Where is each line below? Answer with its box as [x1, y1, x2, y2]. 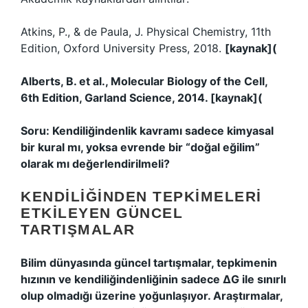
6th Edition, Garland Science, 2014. [21, 91, 210, 104]
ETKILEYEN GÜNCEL [21, 205, 183, 221]
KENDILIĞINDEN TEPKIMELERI [21, 188, 262, 204]
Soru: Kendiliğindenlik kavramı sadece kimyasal [21, 124, 274, 137]
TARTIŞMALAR [21, 221, 135, 237]
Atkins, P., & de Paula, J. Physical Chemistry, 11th [21, 25, 271, 38]
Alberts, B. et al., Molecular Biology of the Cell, [21, 74, 267, 88]
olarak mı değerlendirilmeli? [21, 157, 170, 170]
